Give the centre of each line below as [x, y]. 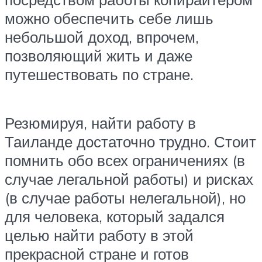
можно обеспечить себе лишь [109, 18]
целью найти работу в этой [99, 235]
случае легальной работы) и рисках [129, 179]
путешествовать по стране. [99, 74]
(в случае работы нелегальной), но [125, 198]
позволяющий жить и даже [99, 55]
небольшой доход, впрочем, [102, 37]
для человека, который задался [115, 217]
